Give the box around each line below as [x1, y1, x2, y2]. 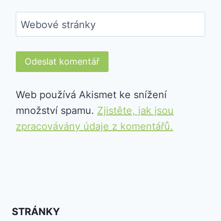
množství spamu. [16, 105, 97, 117]
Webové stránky [21, 19, 96, 31]
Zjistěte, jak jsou [97, 105, 174, 117]
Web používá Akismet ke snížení [16, 89, 167, 101]
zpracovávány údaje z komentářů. [16, 120, 173, 133]
